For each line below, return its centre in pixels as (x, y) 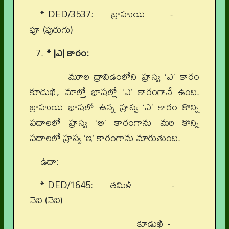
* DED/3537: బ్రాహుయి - (120, 14)
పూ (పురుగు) (51, 30)
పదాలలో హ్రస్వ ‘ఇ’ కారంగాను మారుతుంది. (105, 138)
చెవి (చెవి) (46, 200)
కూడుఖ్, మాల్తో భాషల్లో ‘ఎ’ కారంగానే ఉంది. (114, 92)
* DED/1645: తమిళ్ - (120, 185)
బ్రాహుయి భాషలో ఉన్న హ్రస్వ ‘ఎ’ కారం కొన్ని (114, 107)
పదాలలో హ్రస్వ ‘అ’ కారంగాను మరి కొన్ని (114, 123)
